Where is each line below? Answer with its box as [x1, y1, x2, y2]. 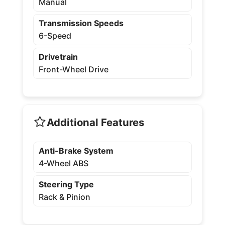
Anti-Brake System [38, 146, 114, 156]
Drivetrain [38, 52, 78, 62]
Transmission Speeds [38, 18, 124, 29]
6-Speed [38, 31, 71, 41]
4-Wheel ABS [38, 158, 88, 169]
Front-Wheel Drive [38, 64, 108, 75]
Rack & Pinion [38, 192, 90, 202]
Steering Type [38, 179, 94, 190]
